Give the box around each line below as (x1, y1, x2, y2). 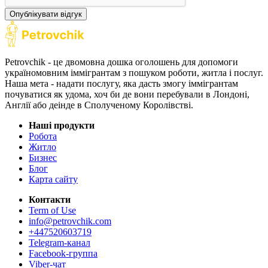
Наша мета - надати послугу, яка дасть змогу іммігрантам (5, 78, 238, 89)
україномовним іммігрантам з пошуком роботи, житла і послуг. (5, 67, 263, 78)
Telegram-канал (29, 237, 90, 248)
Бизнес (29, 152, 57, 163)
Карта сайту (29, 173, 78, 184)
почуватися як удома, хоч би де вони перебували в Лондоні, (5, 89, 249, 99)
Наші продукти (29, 120, 95, 130)
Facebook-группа (29, 248, 98, 258)
